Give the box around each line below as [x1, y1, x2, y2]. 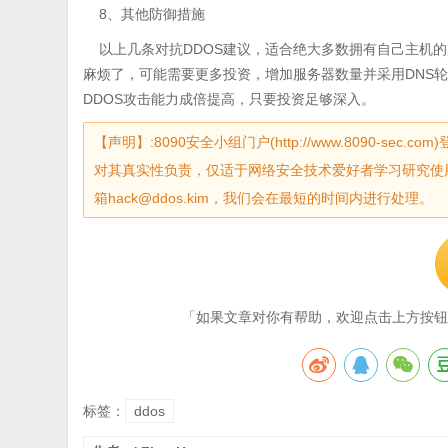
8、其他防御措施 [83, 6, 206, 22]
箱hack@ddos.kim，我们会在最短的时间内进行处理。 [94, 190, 434, 206]
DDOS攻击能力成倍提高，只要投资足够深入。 [83, 91, 376, 107]
